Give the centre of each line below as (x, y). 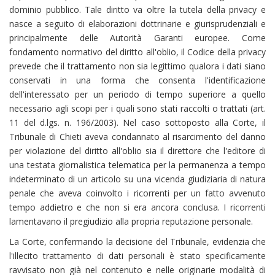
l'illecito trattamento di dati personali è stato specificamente (137, 255)
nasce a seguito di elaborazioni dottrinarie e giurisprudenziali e (137, 23)
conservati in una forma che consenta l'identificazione (137, 80)
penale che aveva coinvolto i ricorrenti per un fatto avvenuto (137, 193)
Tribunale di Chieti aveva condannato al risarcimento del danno (137, 136)
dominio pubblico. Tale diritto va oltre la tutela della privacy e (137, 9)
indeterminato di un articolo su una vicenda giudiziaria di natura (137, 179)
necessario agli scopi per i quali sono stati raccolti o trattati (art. (137, 108)
